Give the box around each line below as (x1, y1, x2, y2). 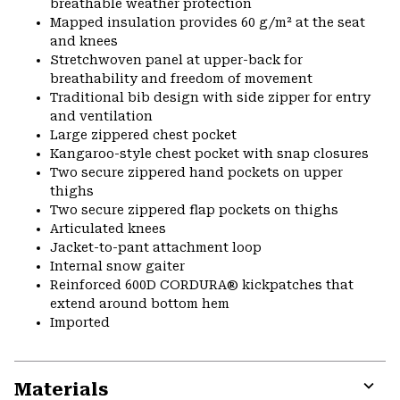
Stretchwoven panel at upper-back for (50, 52, 303, 67)
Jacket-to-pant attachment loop (50, 239, 262, 254)
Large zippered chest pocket (50, 127, 237, 142)
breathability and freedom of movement (50, 71, 312, 86)
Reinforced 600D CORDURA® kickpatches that (50, 277, 354, 292)
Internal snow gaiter (50, 258, 185, 273)
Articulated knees (50, 221, 166, 236)
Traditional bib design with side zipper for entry (50, 89, 371, 104)
